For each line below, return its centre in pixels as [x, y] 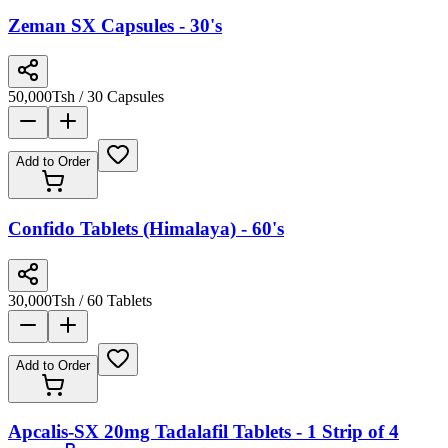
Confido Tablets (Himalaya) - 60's [146, 228]
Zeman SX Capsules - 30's [115, 25]
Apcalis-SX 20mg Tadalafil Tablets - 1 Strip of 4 [203, 432]
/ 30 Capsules [119, 97]
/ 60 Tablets [113, 300]
